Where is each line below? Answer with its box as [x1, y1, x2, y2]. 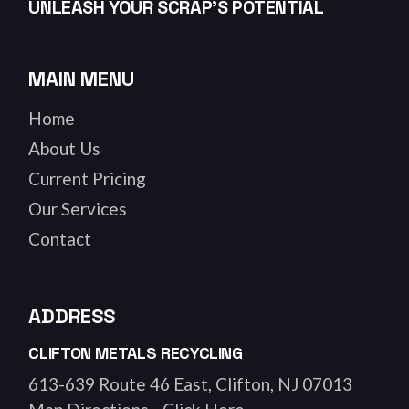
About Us [28, 138, 101, 160]
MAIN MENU [28, 66, 134, 92]
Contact [28, 228, 92, 250]
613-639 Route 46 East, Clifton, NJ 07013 [28, 373, 353, 395]
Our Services [28, 198, 128, 220]
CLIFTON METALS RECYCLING [28, 342, 243, 364]
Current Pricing [28, 168, 147, 190]
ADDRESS [28, 303, 115, 330]
